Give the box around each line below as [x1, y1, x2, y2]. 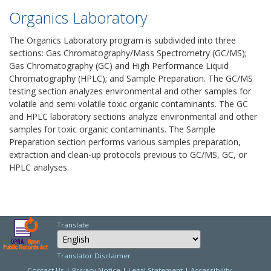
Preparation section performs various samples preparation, [9, 136, 241, 148]
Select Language [56, 229, 111, 238]
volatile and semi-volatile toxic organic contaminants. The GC [9, 98, 248, 109]
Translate [57, 220, 89, 229]
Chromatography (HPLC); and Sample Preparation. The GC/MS [9, 73, 253, 84]
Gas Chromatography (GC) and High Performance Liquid [9, 60, 229, 71]
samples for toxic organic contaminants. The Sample [9, 123, 215, 135]
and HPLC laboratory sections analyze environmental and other [9, 111, 257, 122]
